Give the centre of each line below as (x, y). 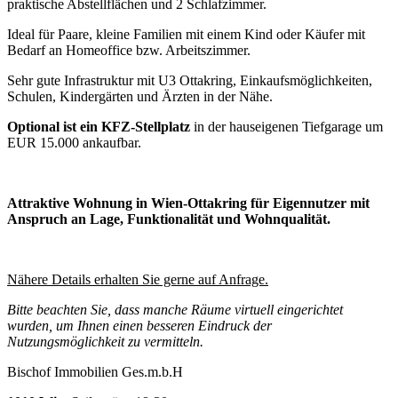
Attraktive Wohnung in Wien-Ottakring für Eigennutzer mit (188, 203)
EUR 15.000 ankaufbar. (74, 143)
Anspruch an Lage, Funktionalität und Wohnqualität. (169, 219)
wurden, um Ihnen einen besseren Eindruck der (139, 326)
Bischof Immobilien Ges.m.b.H (95, 372)
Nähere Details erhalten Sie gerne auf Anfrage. (138, 279)
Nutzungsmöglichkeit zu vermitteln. (105, 342)
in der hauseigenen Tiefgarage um (288, 127)
